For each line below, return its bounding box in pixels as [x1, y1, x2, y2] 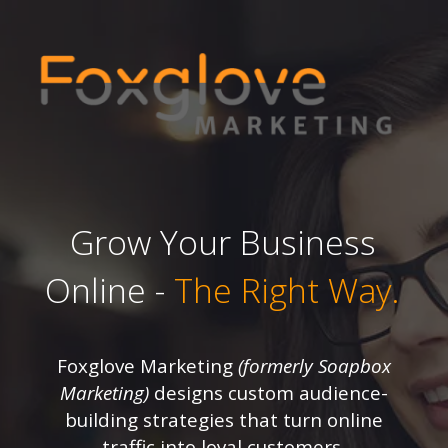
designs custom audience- [153, 380, 388, 406]
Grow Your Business [69, 219, 376, 265]
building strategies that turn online [64, 407, 383, 433]
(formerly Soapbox [237, 353, 391, 379]
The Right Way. [174, 267, 400, 313]
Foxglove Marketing [56, 353, 238, 379]
